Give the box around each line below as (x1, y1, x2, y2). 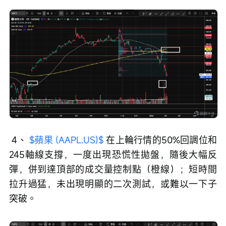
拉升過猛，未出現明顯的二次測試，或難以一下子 (9, 178, 217, 190)
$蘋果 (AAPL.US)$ (29, 134, 104, 146)
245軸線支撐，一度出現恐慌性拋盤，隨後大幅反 (9, 148, 217, 161)
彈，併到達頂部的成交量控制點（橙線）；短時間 (9, 163, 217, 176)
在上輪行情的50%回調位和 (103, 134, 217, 146)
